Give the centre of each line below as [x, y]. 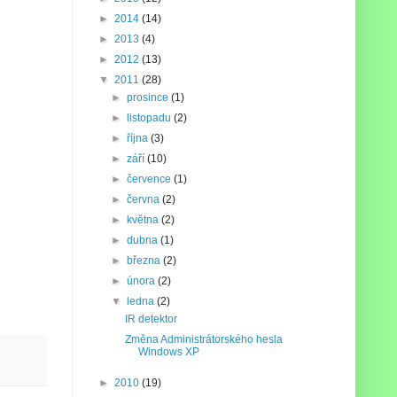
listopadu [151, 118]
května [144, 220]
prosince [149, 97]
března [145, 261]
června [145, 199]
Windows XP [168, 352]
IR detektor [151, 319]
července [151, 179]
